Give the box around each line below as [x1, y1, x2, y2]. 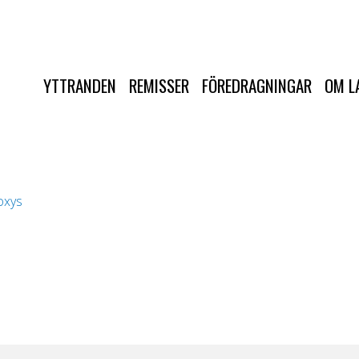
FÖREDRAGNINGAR [202, 72, 312, 98]
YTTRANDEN [43, 72, 116, 98]
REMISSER [129, 72, 189, 98]
